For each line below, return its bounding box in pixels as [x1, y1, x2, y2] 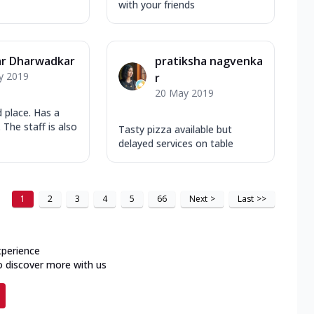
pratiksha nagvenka [155, 53, 263, 69]
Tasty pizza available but [118, 122, 232, 136]
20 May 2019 [155, 86, 214, 100]
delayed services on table [118, 136, 233, 150]
